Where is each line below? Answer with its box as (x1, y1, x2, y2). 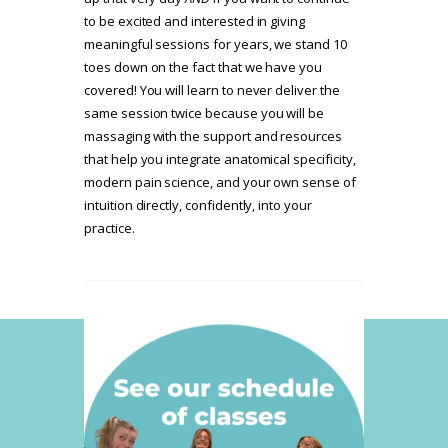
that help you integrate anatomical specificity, (84, 150, 356, 169)
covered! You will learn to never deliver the (84, 81, 340, 100)
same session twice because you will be (84, 104, 325, 123)
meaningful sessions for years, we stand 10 (84, 35, 347, 54)
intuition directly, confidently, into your (84, 196, 312, 215)
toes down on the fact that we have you (84, 58, 323, 77)
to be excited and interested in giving (84, 12, 306, 31)
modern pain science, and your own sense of (84, 173, 356, 192)
